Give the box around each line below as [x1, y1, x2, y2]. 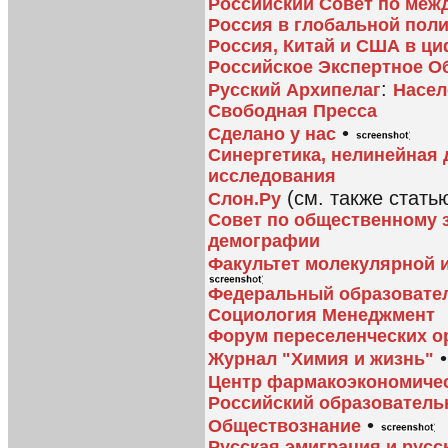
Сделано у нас [208, 124, 336, 145]
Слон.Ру [208, 189, 281, 210]
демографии [208, 231, 320, 252]
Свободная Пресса [208, 101, 377, 122]
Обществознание [208, 416, 361, 437]
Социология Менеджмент [208, 305, 435, 326]
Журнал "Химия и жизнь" [208, 349, 434, 370]
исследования [208, 166, 336, 187]
